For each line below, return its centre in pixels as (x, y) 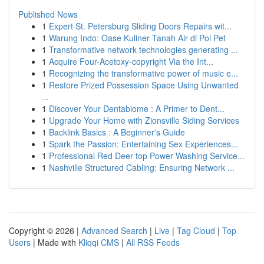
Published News (48, 14)
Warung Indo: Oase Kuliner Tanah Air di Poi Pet (137, 38)
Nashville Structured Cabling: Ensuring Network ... (142, 167)
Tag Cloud (196, 230)
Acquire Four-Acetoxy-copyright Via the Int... (131, 61)
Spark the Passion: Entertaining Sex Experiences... (143, 144)
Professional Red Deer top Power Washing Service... (147, 156)
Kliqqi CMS (99, 242)
